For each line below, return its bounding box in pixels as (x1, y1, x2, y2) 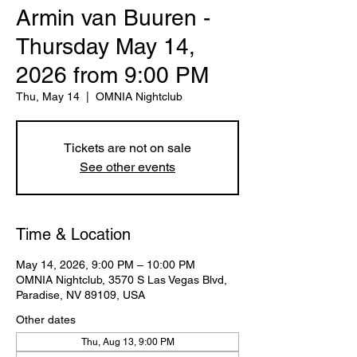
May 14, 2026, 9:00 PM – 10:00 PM (16, 258, 195, 271)
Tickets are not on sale (64, 140, 191, 155)
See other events (80, 159, 175, 175)
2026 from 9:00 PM (16, 62, 209, 88)
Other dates (16, 313, 76, 326)
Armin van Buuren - (16, 5, 210, 30)
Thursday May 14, (16, 33, 195, 59)
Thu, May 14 (16, 90, 80, 103)
